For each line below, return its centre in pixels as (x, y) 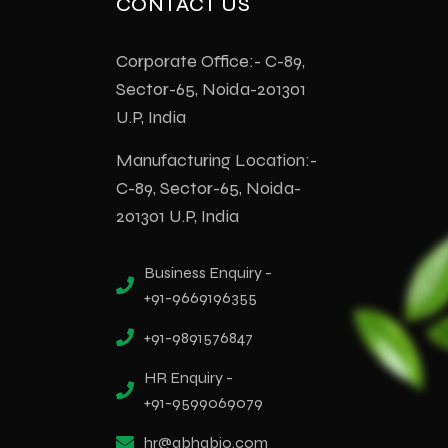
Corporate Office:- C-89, (210, 60)
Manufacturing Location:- (216, 159)
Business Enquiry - (208, 272)
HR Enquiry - (188, 377)
